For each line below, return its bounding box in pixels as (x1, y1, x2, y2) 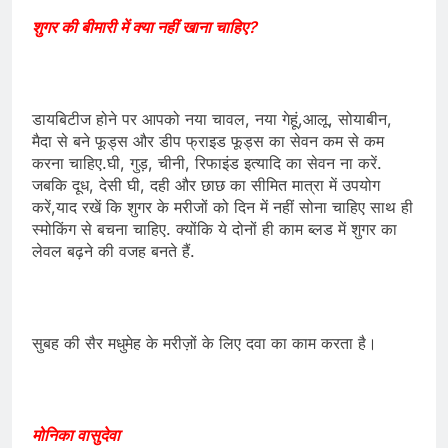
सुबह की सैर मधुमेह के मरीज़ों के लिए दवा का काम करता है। (32, 333, 377, 354)
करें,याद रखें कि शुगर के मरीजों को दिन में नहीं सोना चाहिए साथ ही (32, 197, 413, 218)
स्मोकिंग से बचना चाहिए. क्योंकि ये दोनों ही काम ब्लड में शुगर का (32, 219, 397, 240)
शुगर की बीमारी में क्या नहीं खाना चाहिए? (32, 17, 257, 38)
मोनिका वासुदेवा (32, 425, 120, 446)
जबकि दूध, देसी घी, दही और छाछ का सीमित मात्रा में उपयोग (32, 175, 380, 196)
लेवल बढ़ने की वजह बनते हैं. (32, 241, 195, 262)
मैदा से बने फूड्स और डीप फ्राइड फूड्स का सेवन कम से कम (32, 131, 384, 152)
